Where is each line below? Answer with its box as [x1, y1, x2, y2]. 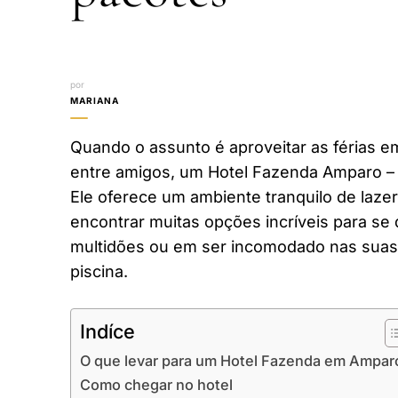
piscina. [70, 261, 128, 281]
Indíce [80, 319, 135, 343]
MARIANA [70, 94, 119, 106]
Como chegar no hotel [80, 375, 233, 394]
